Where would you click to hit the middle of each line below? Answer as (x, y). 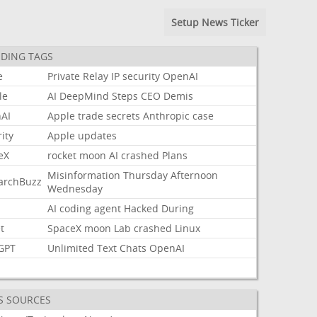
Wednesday (75, 189)
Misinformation (84, 175)
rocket (62, 155)
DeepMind (85, 96)
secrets (123, 116)
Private (64, 76)
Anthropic (167, 116)
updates (98, 136)
